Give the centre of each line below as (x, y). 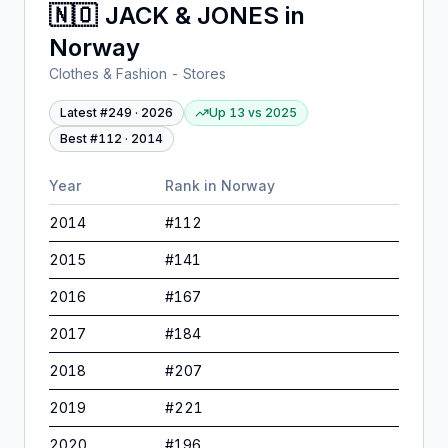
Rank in (193, 185)
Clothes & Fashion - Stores (137, 73)
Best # (79, 138)
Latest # (84, 112)
